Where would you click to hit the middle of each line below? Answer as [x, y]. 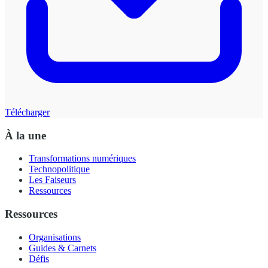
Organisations [55, 237]
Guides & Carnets [63, 248]
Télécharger [27, 112]
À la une [25, 135]
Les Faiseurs [52, 180]
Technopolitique [59, 169]
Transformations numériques [82, 159]
